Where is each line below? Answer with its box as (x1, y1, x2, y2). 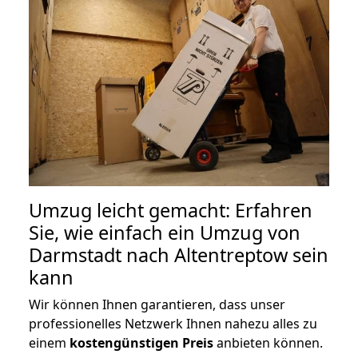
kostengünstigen (70, 333, 179, 352)
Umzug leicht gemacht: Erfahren (29, 197, 312, 223)
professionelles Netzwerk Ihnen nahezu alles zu (29, 314, 317, 332)
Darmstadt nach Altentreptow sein (29, 241, 328, 268)
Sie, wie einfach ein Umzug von (29, 219, 300, 245)
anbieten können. (213, 333, 323, 352)
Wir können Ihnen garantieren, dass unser (29, 295, 285, 313)
